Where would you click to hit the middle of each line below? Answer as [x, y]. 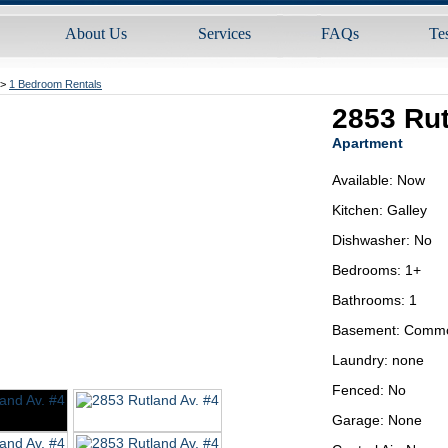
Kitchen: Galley [380, 210]
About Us [95, 33]
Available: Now [379, 180]
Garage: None [377, 420]
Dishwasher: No [382, 240]
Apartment [368, 143]
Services [224, 33]
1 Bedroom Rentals [55, 84]
